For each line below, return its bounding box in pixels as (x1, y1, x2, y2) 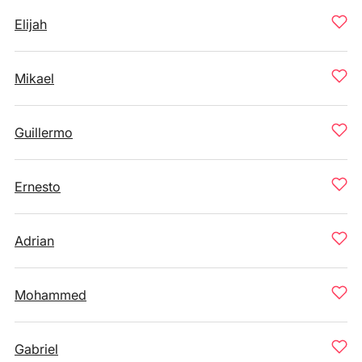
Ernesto (15, 179, 61, 195)
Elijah (15, 16, 47, 32)
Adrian (15, 233, 54, 249)
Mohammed (15, 287, 86, 303)
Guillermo (15, 124, 73, 141)
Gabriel (15, 341, 58, 357)
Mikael (15, 70, 54, 86)
